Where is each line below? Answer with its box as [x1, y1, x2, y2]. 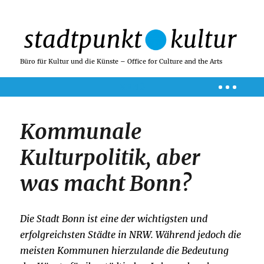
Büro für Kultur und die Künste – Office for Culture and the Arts [20, 57, 223, 66]
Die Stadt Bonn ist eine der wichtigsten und [20, 212, 208, 225]
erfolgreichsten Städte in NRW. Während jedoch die [20, 228, 242, 240]
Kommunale [20, 118, 142, 146]
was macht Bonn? [20, 170, 192, 197]
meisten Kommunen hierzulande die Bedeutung [20, 244, 229, 256]
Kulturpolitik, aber [20, 144, 201, 171]
